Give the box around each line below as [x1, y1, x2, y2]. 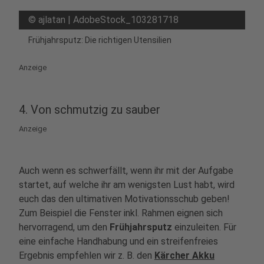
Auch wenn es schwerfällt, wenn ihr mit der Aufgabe [19, 165, 233, 176]
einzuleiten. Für [174, 222, 236, 233]
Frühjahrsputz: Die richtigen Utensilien [28, 35, 171, 45]
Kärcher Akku [154, 250, 214, 261]
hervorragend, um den [19, 222, 110, 233]
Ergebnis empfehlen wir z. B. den [19, 250, 154, 261]
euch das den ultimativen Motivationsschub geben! [19, 193, 230, 204]
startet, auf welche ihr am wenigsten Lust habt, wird [19, 179, 235, 190]
